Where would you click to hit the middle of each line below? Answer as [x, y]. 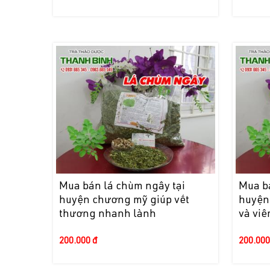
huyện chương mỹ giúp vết [124, 200]
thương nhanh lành [108, 214]
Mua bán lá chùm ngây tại [122, 187]
